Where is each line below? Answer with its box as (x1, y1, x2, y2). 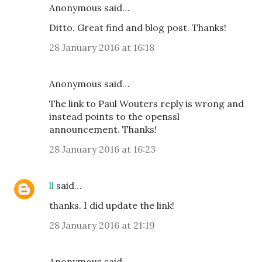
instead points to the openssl (49, 111, 180, 122)
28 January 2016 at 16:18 (49, 42, 154, 53)
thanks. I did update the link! (49, 199, 174, 211)
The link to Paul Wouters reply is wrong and (49, 98, 244, 109)
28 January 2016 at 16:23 (49, 143, 156, 155)
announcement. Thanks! (49, 123, 157, 135)
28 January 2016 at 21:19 (49, 219, 155, 231)
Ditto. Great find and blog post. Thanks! (49, 22, 226, 33)
